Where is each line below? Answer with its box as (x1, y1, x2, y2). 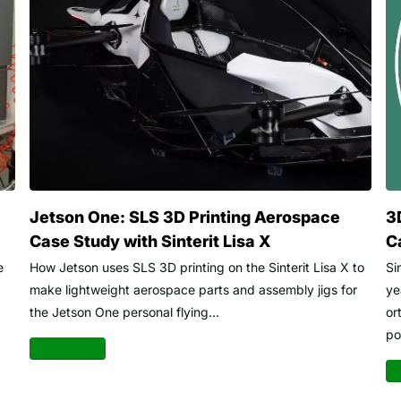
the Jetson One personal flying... (29, 304, 219, 320)
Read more (29, 341, 95, 357)
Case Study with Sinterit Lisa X (29, 232, 271, 252)
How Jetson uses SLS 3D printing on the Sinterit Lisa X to (29, 260, 364, 276)
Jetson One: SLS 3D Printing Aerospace (29, 208, 340, 227)
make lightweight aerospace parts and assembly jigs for (29, 282, 357, 298)
